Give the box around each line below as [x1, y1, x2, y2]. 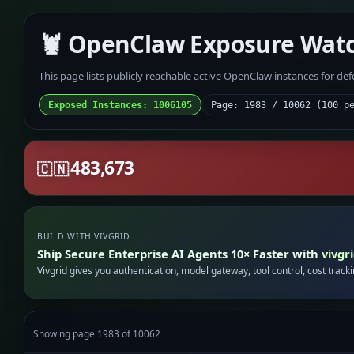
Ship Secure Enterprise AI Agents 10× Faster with [37, 245, 322, 262]
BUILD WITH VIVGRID [37, 231, 130, 243]
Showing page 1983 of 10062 [33, 326, 161, 340]
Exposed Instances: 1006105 [47, 99, 192, 111]
